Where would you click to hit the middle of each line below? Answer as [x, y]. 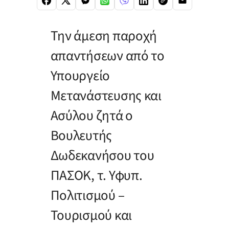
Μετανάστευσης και [106, 96]
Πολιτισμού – [87, 196]
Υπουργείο [80, 76]
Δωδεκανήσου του [102, 156]
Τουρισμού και [91, 216]
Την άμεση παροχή [104, 36]
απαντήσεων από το [107, 56]
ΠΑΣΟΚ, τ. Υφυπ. [96, 176]
